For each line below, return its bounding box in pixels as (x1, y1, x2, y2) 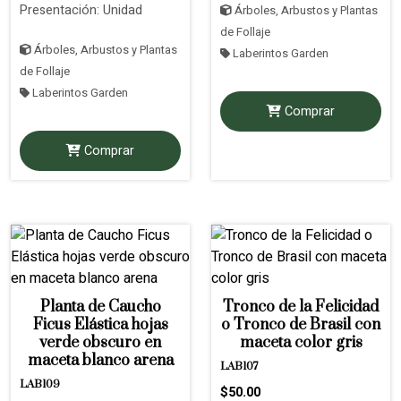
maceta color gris (239, 332, 363, 353)
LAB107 (220, 359, 259, 373)
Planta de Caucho (39, 296, 161, 317)
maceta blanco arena (27, 350, 174, 371)
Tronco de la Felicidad (223, 296, 379, 317)
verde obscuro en (39, 332, 161, 353)
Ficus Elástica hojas (32, 314, 168, 335)
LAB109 (20, 377, 60, 391)
